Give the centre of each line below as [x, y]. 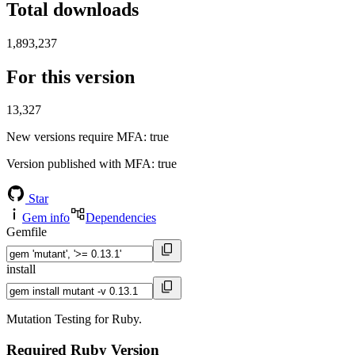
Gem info [46, 218]
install [21, 269]
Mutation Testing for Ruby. [74, 319]
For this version [71, 76]
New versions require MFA [75, 137]
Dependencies [121, 218]
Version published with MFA [79, 164]
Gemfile [27, 232]
